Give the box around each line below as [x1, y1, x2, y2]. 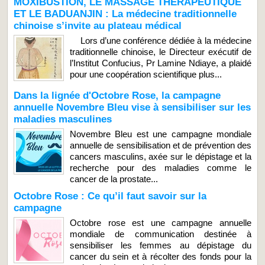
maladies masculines [14, 113, 112, 125]
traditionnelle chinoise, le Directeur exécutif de [70, 46, 251, 57]
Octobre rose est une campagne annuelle [70, 217, 251, 228]
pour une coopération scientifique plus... [70, 69, 222, 79]
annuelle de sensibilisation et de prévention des [70, 140, 251, 150]
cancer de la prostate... [70, 173, 158, 184]
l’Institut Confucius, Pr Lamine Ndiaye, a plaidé [70, 57, 251, 68]
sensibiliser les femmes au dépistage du [70, 240, 251, 250]
